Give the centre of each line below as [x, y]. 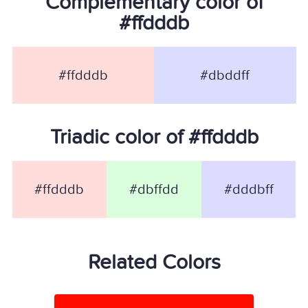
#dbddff [225, 75]
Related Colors [154, 263]
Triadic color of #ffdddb [154, 137]
